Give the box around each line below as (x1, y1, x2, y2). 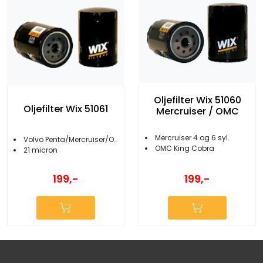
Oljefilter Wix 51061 (23, 102, 108, 116)
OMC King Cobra (155, 143, 214, 154)
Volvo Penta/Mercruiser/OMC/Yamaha (23, 134, 114, 144)
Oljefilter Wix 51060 (153, 93, 241, 107)
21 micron (23, 144, 58, 155)
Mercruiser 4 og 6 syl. (155, 133, 230, 143)
